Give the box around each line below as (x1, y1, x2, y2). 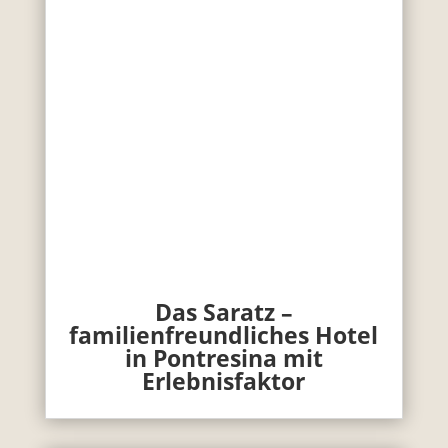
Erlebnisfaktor (142, 365, 306, 398)
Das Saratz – (154, 296, 293, 329)
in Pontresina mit (124, 342, 323, 375)
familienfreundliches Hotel (69, 319, 379, 352)
